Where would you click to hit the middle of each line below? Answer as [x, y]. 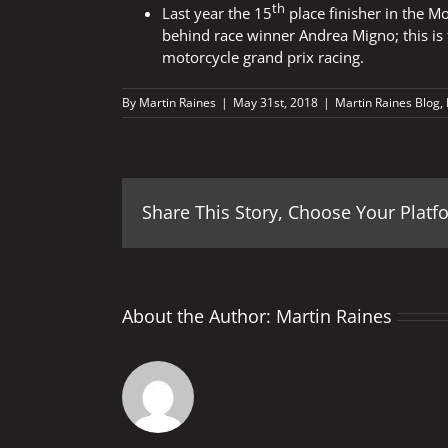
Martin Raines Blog [387, 102]
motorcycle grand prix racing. [263, 56]
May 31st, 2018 [275, 102]
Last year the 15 [217, 12]
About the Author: [199, 315]
